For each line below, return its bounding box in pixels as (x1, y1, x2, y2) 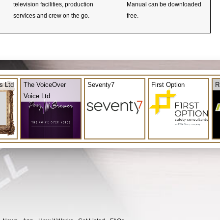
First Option (151, 81, 185, 88)
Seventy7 (87, 81, 114, 88)
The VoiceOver (24, 81, 66, 88)
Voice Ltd (24, 92, 50, 100)
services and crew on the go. (13, 12, 89, 19)
